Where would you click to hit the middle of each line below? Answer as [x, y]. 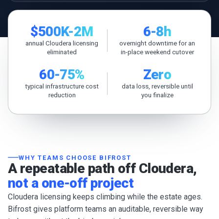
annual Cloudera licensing [62, 43]
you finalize [157, 95]
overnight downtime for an [157, 43]
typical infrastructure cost [62, 86]
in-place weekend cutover [157, 52]
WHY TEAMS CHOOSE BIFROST [75, 157]
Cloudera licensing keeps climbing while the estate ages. [105, 197]
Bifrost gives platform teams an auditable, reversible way [106, 209]
